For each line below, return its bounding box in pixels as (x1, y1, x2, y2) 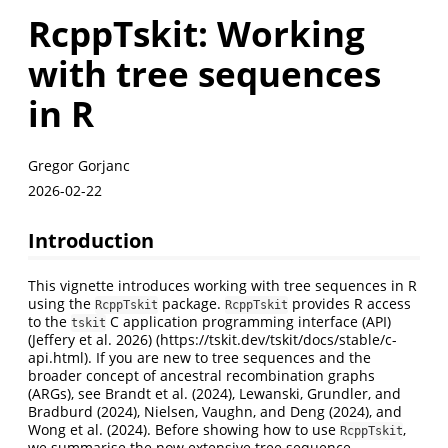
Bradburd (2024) (28, 402, 137, 422)
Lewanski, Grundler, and (239, 384, 401, 404)
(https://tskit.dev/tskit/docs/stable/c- (152, 330, 397, 350)
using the (28, 294, 95, 314)
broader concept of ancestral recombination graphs (28, 366, 375, 386)
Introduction (28, 226, 154, 255)
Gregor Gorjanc (28, 156, 130, 176)
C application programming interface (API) (106, 312, 391, 332)
